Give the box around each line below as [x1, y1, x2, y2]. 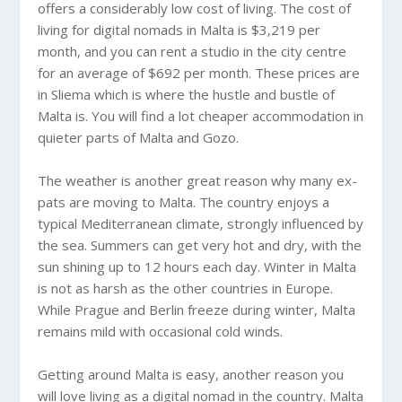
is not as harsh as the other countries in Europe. [38, 278, 334, 297]
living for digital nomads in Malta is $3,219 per [38, 20, 321, 39]
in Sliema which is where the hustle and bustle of [38, 84, 336, 103]
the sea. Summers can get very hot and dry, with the [38, 235, 363, 254]
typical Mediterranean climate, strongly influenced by [38, 214, 364, 232]
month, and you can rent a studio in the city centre [38, 41, 347, 60]
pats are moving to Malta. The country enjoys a [38, 192, 330, 211]
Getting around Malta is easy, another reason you [38, 364, 345, 383]
